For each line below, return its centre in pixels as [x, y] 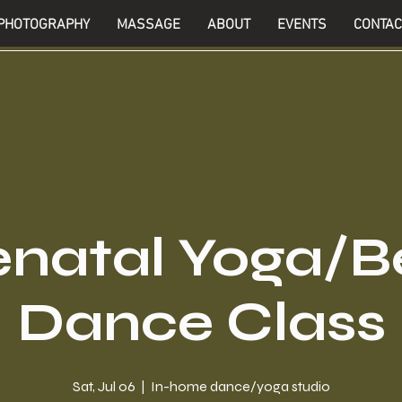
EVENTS [302, 25]
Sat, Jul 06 [104, 386]
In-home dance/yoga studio [240, 386]
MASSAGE [149, 25]
